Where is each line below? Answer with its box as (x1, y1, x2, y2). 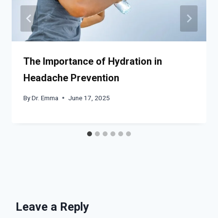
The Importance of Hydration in (23, 55, 162, 68)
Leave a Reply (16, 200, 89, 214)
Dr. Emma (32, 93, 59, 102)
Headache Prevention (23, 72, 119, 84)
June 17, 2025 (68, 93, 110, 102)
